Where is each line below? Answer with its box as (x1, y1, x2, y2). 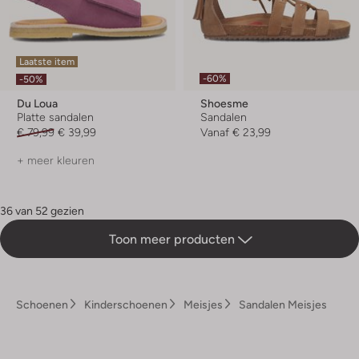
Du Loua (17, 97, 58, 111)
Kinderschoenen (84, 298, 167, 312)
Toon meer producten (108, 232, 238, 248)
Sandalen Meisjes (239, 298, 327, 312)
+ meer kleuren (17, 154, 95, 167)
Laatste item (19, 56, 75, 68)
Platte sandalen (17, 111, 94, 124)
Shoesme (200, 97, 248, 111)
